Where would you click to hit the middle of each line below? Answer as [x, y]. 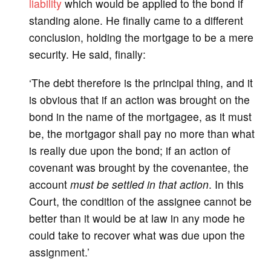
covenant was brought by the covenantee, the [139, 167]
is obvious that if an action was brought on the [139, 99]
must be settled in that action [139, 184]
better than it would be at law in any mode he [137, 218]
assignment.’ [59, 252]
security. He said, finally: [87, 54]
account [49, 184]
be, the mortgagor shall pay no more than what [142, 133]
